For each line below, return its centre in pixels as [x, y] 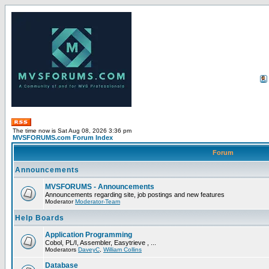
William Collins [122, 249]
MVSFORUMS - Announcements [100, 187]
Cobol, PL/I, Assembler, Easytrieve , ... [101, 243]
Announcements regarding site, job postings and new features [135, 195]
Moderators [62, 249]
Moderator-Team [98, 201]
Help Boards [40, 218]
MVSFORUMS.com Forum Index [63, 138]
